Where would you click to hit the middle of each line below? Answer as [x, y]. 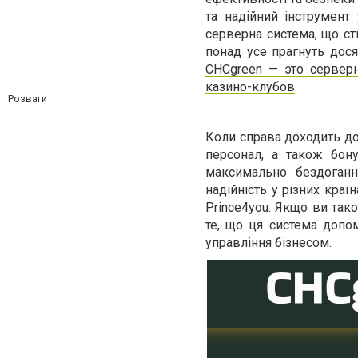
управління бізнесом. [268, 243]
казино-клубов [250, 87]
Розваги [28, 99]
